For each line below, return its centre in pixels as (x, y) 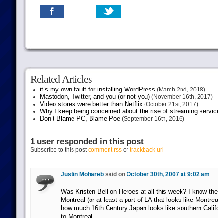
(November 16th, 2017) (181, 97)
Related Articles (61, 79)
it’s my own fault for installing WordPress (97, 89)
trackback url (146, 150)
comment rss (105, 150)
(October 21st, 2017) (170, 104)
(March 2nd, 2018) (180, 90)
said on (115, 174)
